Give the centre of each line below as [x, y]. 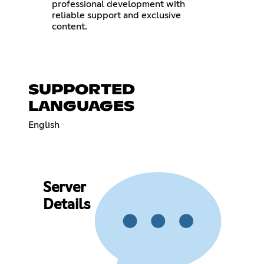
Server [64, 188]
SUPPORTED [82, 90]
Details [66, 205]
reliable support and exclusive [116, 15]
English [44, 125]
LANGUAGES [81, 106]
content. [70, 26]
